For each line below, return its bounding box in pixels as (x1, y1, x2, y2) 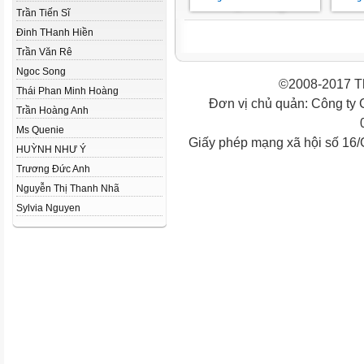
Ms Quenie (16, 124, 64, 136)
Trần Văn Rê (16, 46, 72, 58)
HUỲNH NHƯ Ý (16, 144, 86, 155)
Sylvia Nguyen (16, 202, 80, 214)
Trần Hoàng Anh (16, 105, 89, 116)
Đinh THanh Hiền (16, 27, 93, 38)
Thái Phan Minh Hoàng (16, 85, 119, 97)
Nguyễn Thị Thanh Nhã (16, 183, 119, 194)
